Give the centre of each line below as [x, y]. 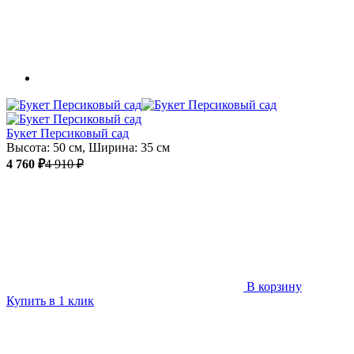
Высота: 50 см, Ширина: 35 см [88, 147]
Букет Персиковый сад [68, 133]
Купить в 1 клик [50, 300]
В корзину [274, 286]
